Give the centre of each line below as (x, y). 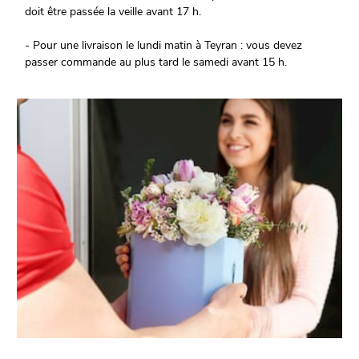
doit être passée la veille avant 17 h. (113, 12)
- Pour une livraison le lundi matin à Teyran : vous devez (164, 46)
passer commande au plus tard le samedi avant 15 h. (156, 63)
